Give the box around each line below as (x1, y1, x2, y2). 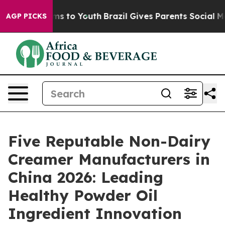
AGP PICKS (6, 12, 47, 21)
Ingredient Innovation (8, 204, 182, 223)
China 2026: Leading (8, 168, 163, 187)
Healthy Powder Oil (8, 186, 158, 205)
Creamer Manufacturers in (8, 150, 210, 169)
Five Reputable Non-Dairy (8, 132, 210, 151)
